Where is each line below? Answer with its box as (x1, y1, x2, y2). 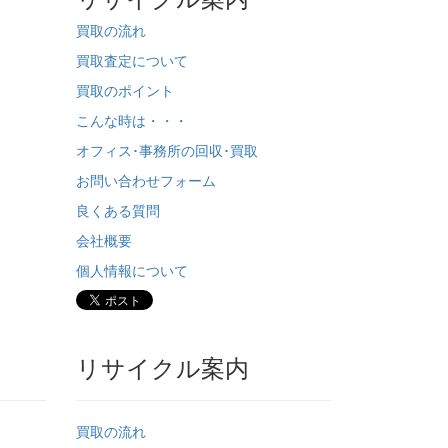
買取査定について (76, 50, 188, 70)
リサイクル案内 (76, 349, 249, 384)
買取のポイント (76, 80, 174, 100)
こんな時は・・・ (76, 110, 188, 130)
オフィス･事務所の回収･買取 (76, 140, 258, 160)
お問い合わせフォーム (76, 170, 216, 190)
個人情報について (76, 260, 188, 280)
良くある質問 (76, 200, 160, 220)
